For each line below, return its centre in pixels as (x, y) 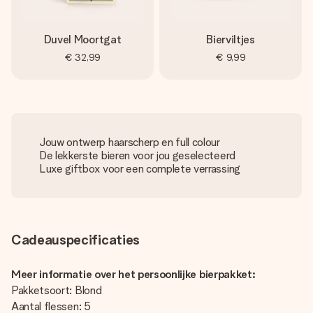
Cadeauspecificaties (75, 240)
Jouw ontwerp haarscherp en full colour (130, 142)
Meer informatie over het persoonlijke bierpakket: (133, 274)
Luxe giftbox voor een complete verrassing (140, 169)
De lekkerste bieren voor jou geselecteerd (137, 155)
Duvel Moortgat (82, 39)
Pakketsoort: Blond (57, 290)
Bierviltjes (231, 39)
